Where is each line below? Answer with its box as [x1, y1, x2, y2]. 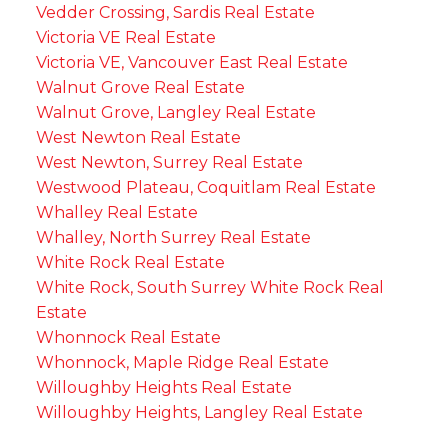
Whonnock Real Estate [35, 328, 221, 348]
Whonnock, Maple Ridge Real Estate [35, 353, 329, 373]
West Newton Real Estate [35, 128, 241, 148]
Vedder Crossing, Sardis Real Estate [35, 3, 315, 23]
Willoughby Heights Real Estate [35, 378, 292, 398]
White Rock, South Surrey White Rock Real [35, 278, 384, 298]
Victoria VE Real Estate [35, 28, 216, 48]
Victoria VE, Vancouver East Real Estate [35, 53, 348, 73]
